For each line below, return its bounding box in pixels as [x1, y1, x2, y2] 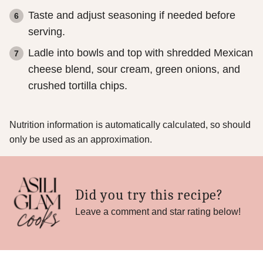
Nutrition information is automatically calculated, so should [9, 120, 16, 130]
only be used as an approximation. [9, 134, 152, 144]
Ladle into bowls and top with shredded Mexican [28, 47, 253, 59]
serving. [28, 26, 65, 38]
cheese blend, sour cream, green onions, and [28, 63, 240, 75]
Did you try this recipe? [75, 187, 224, 203]
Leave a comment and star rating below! [75, 207, 241, 217]
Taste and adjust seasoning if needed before [28, 9, 235, 21]
